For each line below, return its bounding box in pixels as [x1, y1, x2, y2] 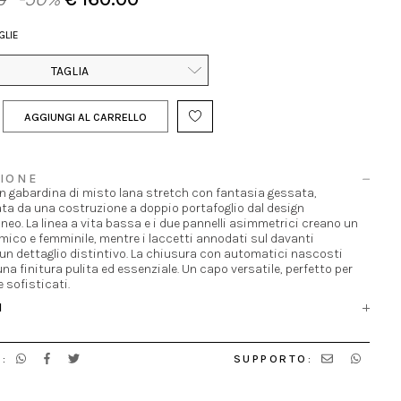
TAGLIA [51, 64, 89, 79]
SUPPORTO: [233, 352, 313, 366]
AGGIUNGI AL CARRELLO [24, 110, 147, 124]
